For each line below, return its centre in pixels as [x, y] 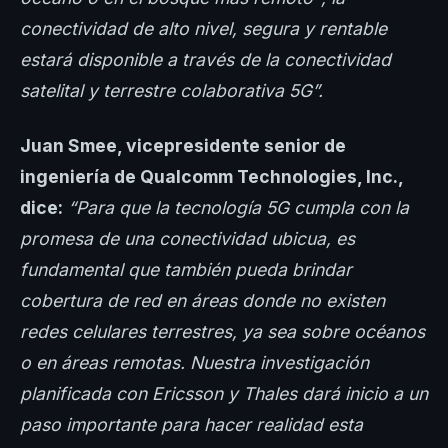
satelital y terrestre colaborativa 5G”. [171, 91]
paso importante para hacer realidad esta [191, 425]
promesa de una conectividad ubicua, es [187, 239]
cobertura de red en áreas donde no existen [202, 301]
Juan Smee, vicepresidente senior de [183, 146]
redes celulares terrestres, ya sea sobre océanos [222, 332]
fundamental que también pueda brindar [186, 270]
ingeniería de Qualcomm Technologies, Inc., [211, 177]
